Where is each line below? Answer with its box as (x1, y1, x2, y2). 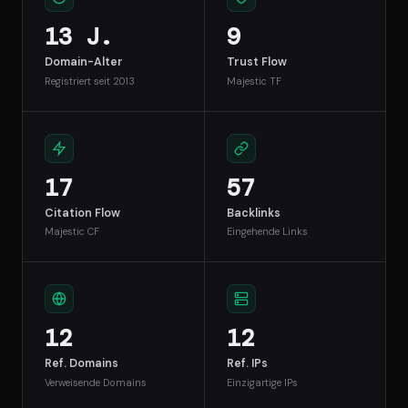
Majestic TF (226, 74, 281, 87)
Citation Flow (45, 205, 120, 220)
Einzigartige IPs (226, 375, 298, 389)
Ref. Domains (45, 356, 118, 372)
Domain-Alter (45, 55, 123, 70)
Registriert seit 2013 (45, 74, 135, 87)
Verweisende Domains (45, 375, 147, 389)
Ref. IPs (226, 356, 268, 372)
